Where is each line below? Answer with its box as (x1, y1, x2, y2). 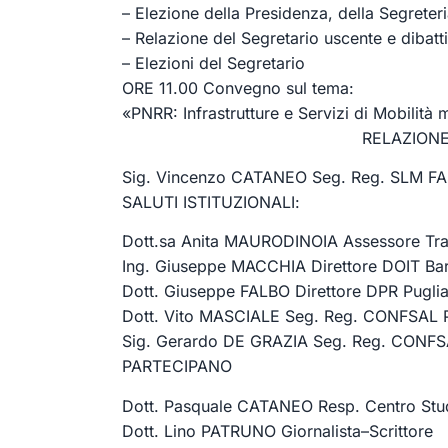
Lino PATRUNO (164, 420, 276, 441)
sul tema (286, 77, 349, 98)
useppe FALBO (180, 281, 290, 302)
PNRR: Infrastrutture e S (131, 102, 308, 123)
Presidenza (245, 2, 328, 23)
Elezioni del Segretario (135, 52, 305, 73)
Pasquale (164, 395, 237, 416)
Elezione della (135, 2, 245, 23)
